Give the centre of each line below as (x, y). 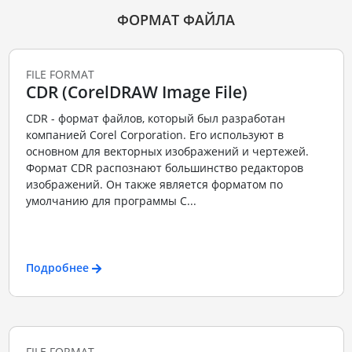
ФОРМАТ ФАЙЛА (176, 19)
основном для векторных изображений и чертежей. (167, 151)
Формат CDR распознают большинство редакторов (164, 168)
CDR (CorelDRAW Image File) (136, 92)
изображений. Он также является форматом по (154, 184)
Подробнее (57, 267)
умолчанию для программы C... (111, 201)
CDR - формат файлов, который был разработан (155, 118)
